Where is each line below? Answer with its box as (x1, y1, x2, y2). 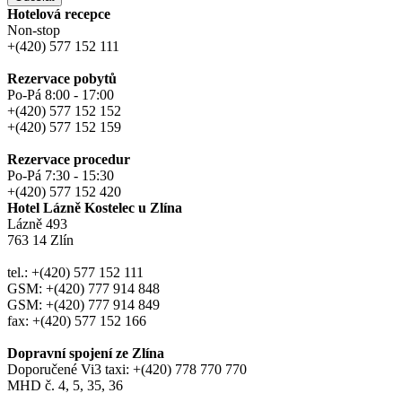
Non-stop (7, 22, 60, 38)
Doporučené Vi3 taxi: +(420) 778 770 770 (7, 361, 247, 377)
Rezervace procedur (7, 151, 130, 167)
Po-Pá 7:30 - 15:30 (7, 167, 114, 183)
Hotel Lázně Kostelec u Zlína (7, 199, 182, 215)
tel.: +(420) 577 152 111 (7, 264, 144, 280)
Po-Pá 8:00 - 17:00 (7, 86, 114, 102)
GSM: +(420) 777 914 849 (7, 296, 160, 312)
